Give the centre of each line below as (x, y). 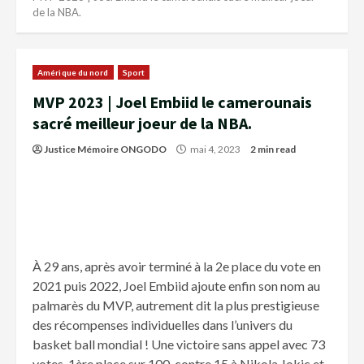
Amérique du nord (73, 73)
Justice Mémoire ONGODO (105, 149)
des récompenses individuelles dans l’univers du (162, 325)
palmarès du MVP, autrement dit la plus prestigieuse (176, 305)
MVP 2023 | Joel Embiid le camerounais (172, 102)
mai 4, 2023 (215, 149)
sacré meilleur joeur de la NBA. (142, 123)
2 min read (273, 149)
